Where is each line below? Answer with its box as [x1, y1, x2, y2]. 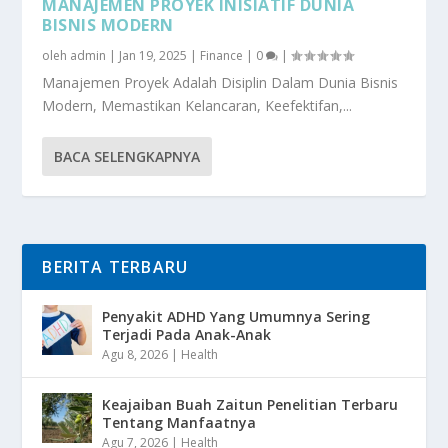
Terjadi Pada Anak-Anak [102, 324, 272, 344]
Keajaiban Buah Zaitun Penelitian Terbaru [102, 394, 399, 414]
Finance [200, 46, 244, 64]
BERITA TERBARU [42, 255, 189, 278]
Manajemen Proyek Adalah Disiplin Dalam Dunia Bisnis [42, 72, 399, 92]
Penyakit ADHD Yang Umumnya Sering [102, 306, 371, 326]
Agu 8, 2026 [102, 345, 169, 363]
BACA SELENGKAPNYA [54, 146, 201, 166]
